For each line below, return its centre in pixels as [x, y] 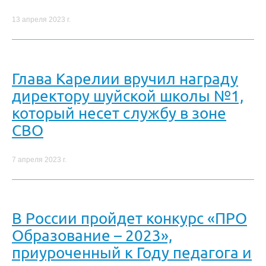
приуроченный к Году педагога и [132, 253]
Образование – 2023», [92, 236]
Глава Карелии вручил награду [125, 78]
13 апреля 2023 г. [41, 20]
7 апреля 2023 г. [39, 160]
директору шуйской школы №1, [128, 96]
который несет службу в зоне [119, 113]
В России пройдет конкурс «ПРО [129, 218]
